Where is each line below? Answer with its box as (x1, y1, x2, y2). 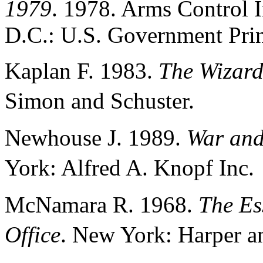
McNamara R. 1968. (5, 192, 198, 218)
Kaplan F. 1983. (5, 58, 159, 84)
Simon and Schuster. (5, 88, 208, 114)
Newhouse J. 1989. (5, 125, 187, 151)
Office (5, 222, 60, 248)
